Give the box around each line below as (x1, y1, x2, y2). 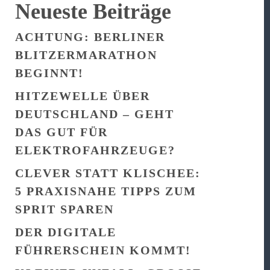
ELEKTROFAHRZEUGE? (15, 143, 176, 157)
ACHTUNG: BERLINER (15, 30, 166, 43)
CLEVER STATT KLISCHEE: (15, 166, 201, 180)
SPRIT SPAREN (15, 202, 115, 216)
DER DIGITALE (15, 225, 117, 239)
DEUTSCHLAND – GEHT (15, 107, 175, 121)
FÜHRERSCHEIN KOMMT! (15, 243, 192, 257)
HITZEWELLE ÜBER (15, 89, 151, 102)
